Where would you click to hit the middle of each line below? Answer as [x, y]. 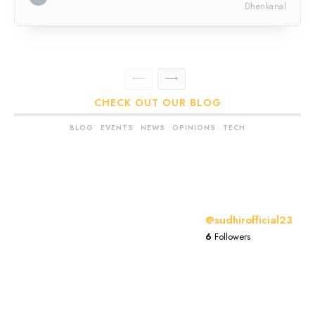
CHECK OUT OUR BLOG [157, 102]
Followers [231, 237]
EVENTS [117, 127]
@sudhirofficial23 [249, 220]
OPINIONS [194, 127]
